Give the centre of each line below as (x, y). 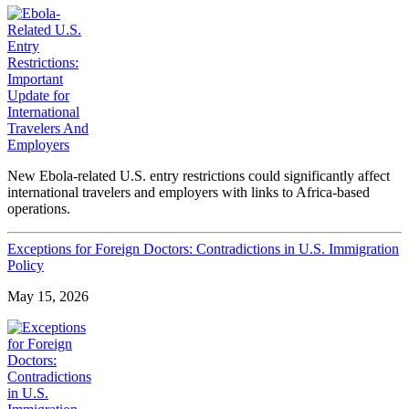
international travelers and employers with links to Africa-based (189, 193)
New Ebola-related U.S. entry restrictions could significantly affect (199, 176)
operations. (39, 209)
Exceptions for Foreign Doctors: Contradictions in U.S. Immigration (203, 249)
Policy (26, 266)
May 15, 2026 (48, 297)
